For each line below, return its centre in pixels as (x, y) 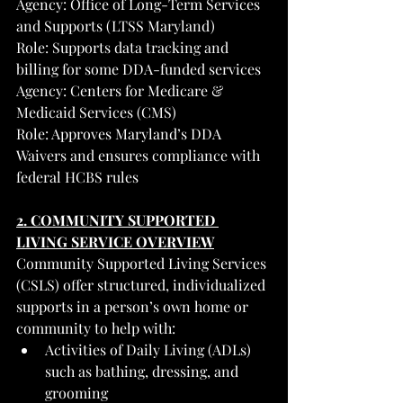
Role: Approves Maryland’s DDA (121, 133)
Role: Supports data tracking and (124, 47)
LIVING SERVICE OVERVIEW (115, 241)
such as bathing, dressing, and (143, 371)
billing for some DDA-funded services (139, 68)
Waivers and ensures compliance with (140, 155)
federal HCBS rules (77, 176)
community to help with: (96, 327)
